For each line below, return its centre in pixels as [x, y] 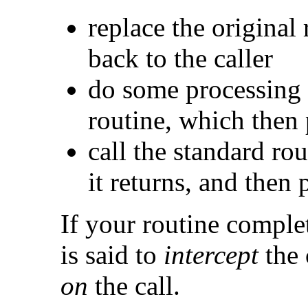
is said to [112, 254]
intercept [211, 254]
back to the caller [180, 58]
